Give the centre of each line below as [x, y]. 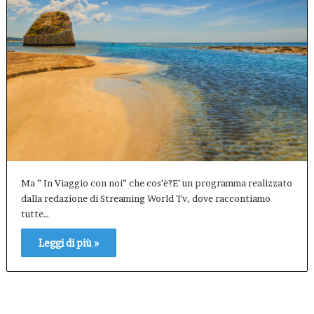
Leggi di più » [68, 243]
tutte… [35, 214]
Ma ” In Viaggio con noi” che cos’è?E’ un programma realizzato [156, 183]
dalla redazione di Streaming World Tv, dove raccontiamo [145, 199]
